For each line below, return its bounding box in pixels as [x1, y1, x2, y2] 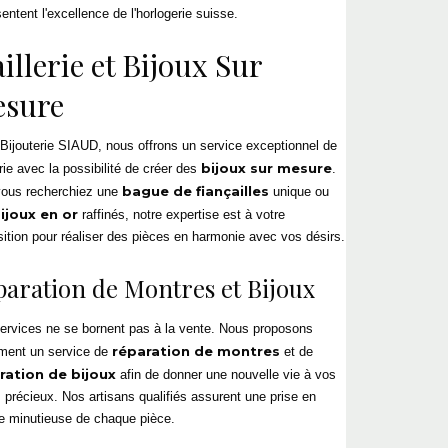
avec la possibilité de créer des [13, 160, 201, 176]
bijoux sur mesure [201, 159, 332, 176]
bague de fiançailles [122, 182, 269, 199]
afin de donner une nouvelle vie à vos [116, 366, 336, 382]
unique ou [269, 183, 329, 199]
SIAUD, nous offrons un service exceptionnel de [54, 137, 337, 153]
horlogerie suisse [136, 5, 234, 21]
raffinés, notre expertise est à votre [78, 206, 285, 222]
